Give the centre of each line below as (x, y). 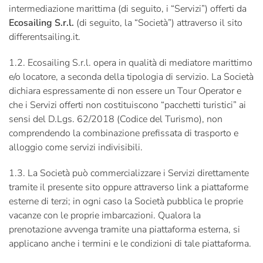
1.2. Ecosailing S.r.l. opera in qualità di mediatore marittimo (131, 63)
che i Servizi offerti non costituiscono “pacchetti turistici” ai (127, 105)
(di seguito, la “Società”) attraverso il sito (158, 23)
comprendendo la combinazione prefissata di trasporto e (124, 133)
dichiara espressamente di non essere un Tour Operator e (125, 91)
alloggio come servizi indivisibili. (76, 147)
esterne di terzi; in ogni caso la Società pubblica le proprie (126, 201)
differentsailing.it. (45, 37)
